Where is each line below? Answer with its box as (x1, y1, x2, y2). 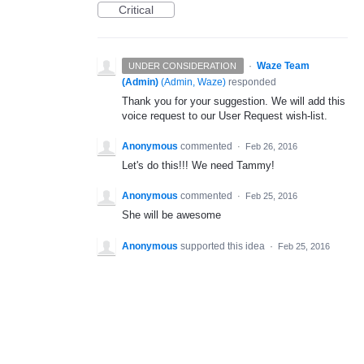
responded (226, 76, 276, 88)
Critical (119, 3, 154, 16)
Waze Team (256, 60, 310, 71)
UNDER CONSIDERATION (128, 61, 237, 71)
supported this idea (180, 240, 267, 252)
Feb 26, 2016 (245, 141, 297, 152)
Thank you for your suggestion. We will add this (122, 95, 345, 107)
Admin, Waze (164, 76, 223, 88)
